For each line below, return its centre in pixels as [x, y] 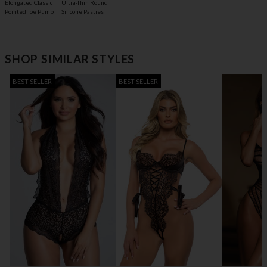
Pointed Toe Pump [29, 12]
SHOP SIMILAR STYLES [70, 59]
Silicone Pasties [83, 12]
